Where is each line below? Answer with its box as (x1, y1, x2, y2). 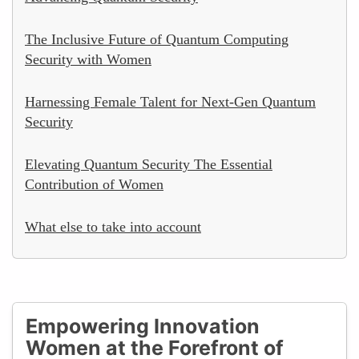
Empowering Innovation (26, 313, 260, 338)
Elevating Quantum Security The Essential (25, 155, 272, 172)
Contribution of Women (25, 175, 163, 192)
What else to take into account (25, 218, 201, 235)
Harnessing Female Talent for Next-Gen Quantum (25, 93, 316, 110)
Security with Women (25, 50, 151, 67)
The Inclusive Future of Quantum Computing (25, 30, 288, 47)
